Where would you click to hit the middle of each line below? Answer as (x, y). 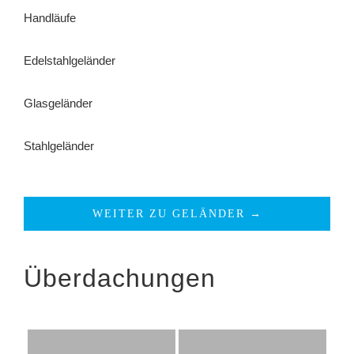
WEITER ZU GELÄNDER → (177, 213)
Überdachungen (120, 278)
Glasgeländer (58, 103)
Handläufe (50, 17)
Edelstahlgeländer (70, 60)
